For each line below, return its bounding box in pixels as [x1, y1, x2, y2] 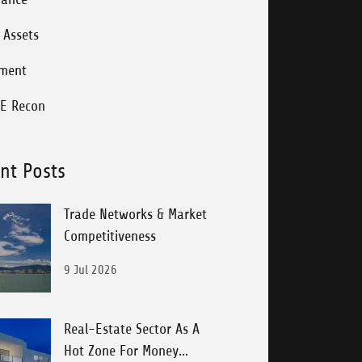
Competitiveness [64, 228, 157, 244]
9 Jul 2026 [64, 263, 118, 277]
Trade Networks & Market [64, 206, 208, 222]
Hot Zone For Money [64, 343, 179, 359]
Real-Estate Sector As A [64, 321, 200, 337]
